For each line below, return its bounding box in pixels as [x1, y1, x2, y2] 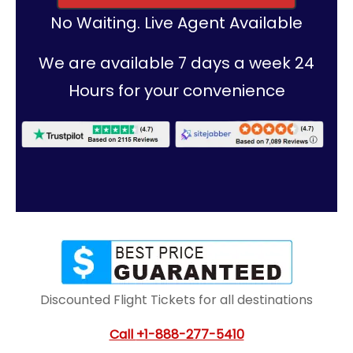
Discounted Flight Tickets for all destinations [40, 291, 313, 310]
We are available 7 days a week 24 [39, 52, 314, 75]
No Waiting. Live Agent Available [50, 12, 303, 35]
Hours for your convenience [68, 80, 285, 102]
